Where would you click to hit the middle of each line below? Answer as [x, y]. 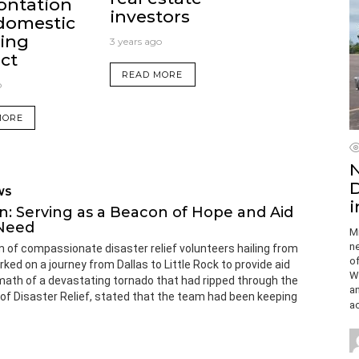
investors [149, 16]
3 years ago [135, 41]
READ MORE [152, 74]
